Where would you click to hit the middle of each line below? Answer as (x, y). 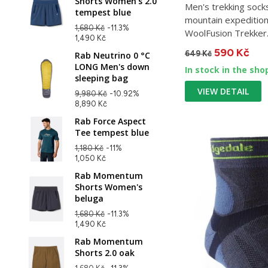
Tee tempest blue (112, 132)
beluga (89, 198)
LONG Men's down (112, 66)
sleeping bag (101, 78)
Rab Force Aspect (110, 121)
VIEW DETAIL (223, 92)
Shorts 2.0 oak (105, 252)
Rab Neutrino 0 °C (112, 55)
